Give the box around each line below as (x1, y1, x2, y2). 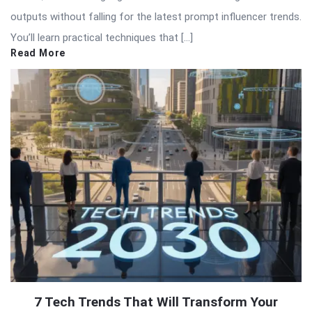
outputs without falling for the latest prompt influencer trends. (10, 10, 302, 23)
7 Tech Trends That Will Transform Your (34, 293, 278, 310)
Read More (10, 47, 66, 58)
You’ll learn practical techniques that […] (10, 31, 193, 44)
